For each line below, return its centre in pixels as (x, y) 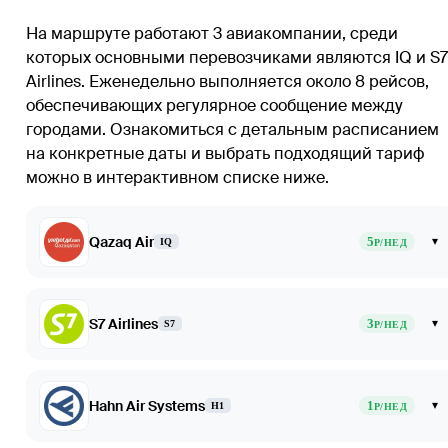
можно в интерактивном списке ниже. (177, 177)
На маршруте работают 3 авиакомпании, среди (212, 33)
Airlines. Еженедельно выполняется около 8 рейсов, (227, 81)
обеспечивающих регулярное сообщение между (214, 105)
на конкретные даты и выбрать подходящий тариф (225, 153)
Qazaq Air (121, 241)
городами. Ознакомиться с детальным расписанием (232, 129)
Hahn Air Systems (147, 405)
